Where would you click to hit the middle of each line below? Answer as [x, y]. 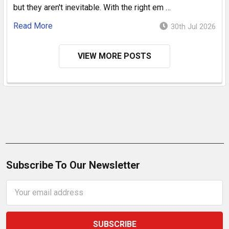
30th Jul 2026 [193, 26]
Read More [33, 26]
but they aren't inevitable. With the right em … [92, 7]
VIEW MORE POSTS [114, 56]
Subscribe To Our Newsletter [73, 165]
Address [21, 198]
